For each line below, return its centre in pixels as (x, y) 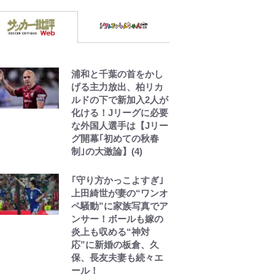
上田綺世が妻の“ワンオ (120, 193)
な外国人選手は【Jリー (120, 125)
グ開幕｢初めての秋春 (115, 138)
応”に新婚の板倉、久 (115, 244)
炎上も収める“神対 (110, 231)
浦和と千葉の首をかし (117, 74)
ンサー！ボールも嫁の (117, 219)
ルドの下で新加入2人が (120, 99)
